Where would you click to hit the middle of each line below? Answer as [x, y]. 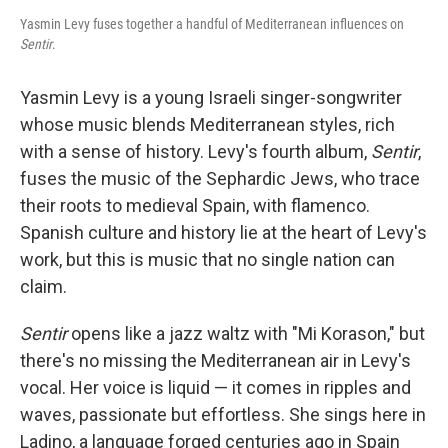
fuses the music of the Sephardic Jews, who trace [220, 179]
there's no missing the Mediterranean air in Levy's [215, 361]
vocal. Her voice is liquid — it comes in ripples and [215, 388]
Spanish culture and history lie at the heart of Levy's [223, 233]
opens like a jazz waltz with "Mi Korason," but [246, 334]
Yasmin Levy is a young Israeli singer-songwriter [211, 98]
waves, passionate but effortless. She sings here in [223, 415]
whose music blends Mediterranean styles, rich [207, 125]
